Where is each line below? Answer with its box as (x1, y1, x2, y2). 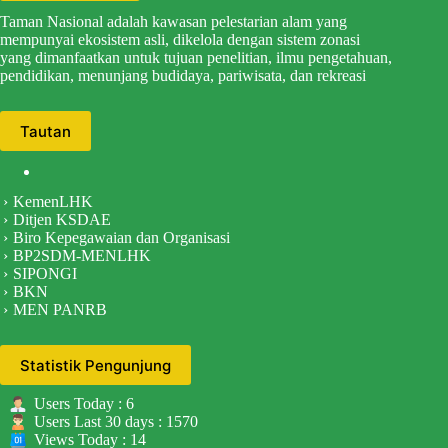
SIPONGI (13, 265, 77, 283)
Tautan (20, 121, 71, 141)
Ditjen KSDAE (13, 211, 111, 229)
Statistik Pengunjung (20, 355, 171, 375)
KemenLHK (13, 193, 93, 211)
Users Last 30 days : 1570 (34, 413, 198, 431)
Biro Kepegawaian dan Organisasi (13, 229, 230, 247)
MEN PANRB (13, 301, 107, 319)
